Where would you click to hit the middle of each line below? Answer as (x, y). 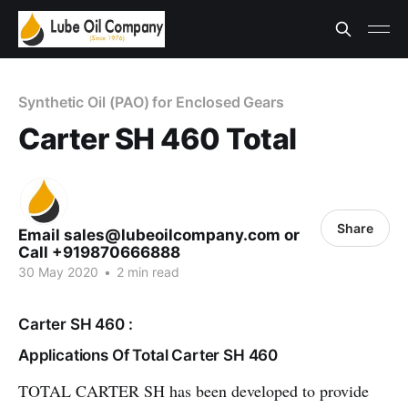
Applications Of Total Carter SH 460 (148, 355)
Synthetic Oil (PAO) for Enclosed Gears (151, 102)
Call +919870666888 (99, 252)
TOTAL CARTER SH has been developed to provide (194, 391)
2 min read (146, 272)
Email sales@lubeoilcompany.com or (159, 235)
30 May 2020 (58, 272)
